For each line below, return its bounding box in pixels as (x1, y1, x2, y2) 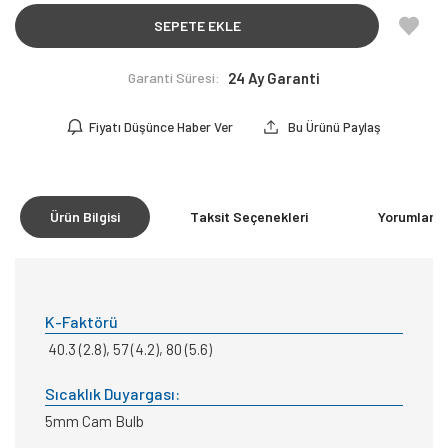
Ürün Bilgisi (50, 208, 120, 225)
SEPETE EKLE (153, 17, 241, 34)
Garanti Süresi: (128, 69, 220, 86)
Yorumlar (378, 208, 437, 225)
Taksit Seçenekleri (190, 208, 308, 225)
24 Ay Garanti (225, 69, 320, 87)
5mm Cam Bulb (45, 412, 144, 430)
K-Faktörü (45, 312, 118, 331)
